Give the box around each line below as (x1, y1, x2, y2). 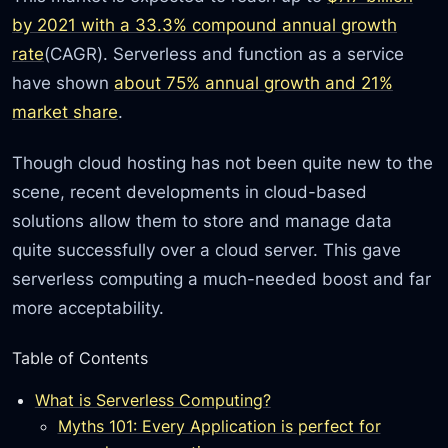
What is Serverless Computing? (34, 389, 271, 410)
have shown (12, 71, 115, 93)
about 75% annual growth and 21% (114, 71, 394, 93)
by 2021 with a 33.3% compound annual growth (12, 13, 398, 35)
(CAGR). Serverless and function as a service (44, 42, 405, 64)
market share (12, 100, 119, 122)
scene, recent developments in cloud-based (12, 181, 368, 203)
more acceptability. (12, 297, 165, 319)
